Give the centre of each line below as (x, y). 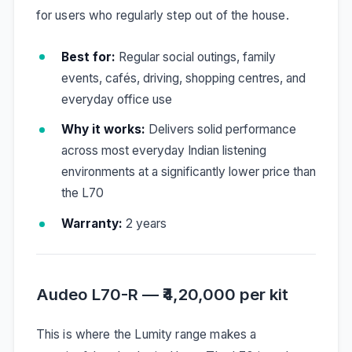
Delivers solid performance (220, 130)
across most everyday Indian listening (163, 151)
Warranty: (92, 224)
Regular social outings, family (195, 57)
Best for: (88, 57)
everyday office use (116, 99)
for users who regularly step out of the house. (162, 15)
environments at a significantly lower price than (188, 172)
